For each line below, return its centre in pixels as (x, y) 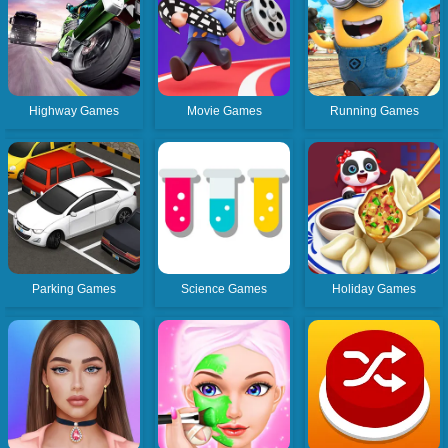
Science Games (224, 288)
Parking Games (74, 288)
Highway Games (74, 110)
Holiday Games (374, 288)
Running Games (374, 110)
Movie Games (224, 110)
